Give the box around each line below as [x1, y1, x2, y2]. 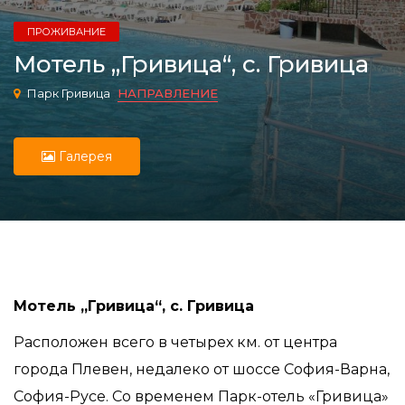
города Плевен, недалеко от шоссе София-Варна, [14, 361, 390, 378]
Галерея [55, 148, 112, 165]
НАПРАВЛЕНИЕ [118, 86, 218, 100]
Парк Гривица [24, 86, 113, 100]
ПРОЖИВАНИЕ [27, 25, 106, 38]
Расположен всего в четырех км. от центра [14, 334, 337, 351]
